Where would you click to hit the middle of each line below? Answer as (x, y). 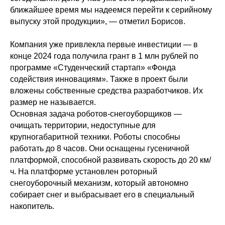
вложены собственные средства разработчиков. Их (106, 91)
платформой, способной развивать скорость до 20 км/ (110, 160)
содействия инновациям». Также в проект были (99, 79)
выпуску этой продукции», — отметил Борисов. (98, 21)
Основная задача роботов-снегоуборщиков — (96, 114)
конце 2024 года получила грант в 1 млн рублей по (104, 56)
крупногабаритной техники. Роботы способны (95, 137)
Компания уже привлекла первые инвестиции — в (104, 44)
